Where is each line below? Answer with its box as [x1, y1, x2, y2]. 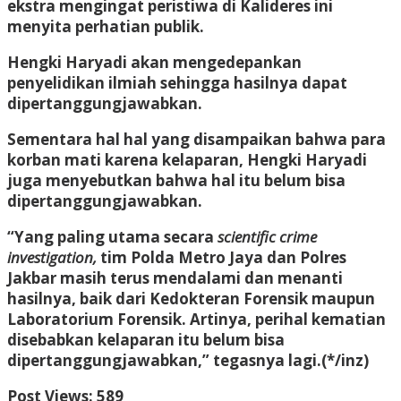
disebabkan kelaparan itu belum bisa [7, 328, 285, 350]
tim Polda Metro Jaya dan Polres [97, 246, 346, 268]
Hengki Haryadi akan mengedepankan [7, 51, 302, 73]
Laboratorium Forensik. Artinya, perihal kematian [7, 308, 386, 329]
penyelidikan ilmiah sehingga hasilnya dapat [7, 72, 347, 93]
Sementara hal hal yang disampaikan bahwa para [7, 128, 386, 149]
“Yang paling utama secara [7, 226, 218, 247]
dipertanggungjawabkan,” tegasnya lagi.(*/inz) [7, 349, 369, 371]
